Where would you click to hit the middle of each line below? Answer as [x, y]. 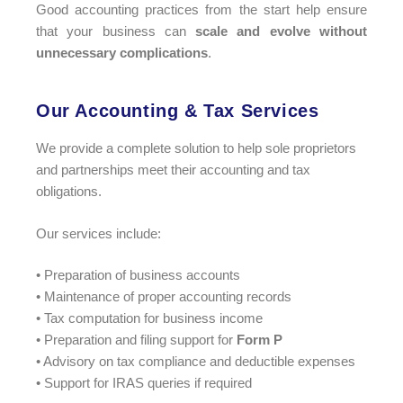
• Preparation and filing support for [136, 340]
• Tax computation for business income [149, 318]
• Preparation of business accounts [138, 275]
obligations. [69, 191]
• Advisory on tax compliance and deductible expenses [196, 361]
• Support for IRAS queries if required [144, 383]
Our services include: [99, 233]
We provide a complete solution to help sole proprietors [196, 148]
